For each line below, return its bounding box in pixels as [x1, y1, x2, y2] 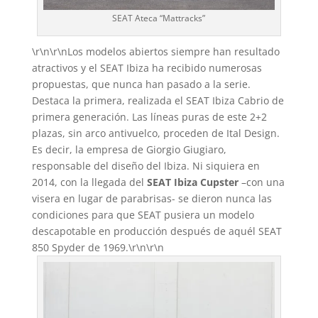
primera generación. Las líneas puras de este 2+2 [31, 109, 267, 124]
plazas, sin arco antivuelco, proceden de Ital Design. [31, 126, 280, 140]
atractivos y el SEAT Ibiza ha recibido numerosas [31, 60, 262, 75]
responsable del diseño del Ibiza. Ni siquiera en [31, 158, 260, 172]
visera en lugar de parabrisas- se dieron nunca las [31, 191, 272, 205]
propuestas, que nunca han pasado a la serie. [31, 77, 251, 91]
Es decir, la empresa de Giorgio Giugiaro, [31, 142, 226, 156]
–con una [238, 175, 285, 189]
